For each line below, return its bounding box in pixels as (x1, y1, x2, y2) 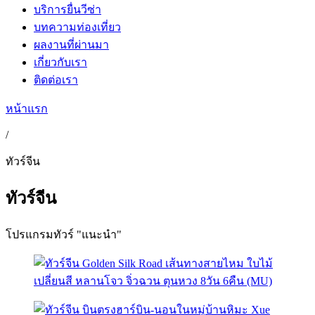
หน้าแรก (6, 103, 48, 115)
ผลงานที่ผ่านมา (34, 39, 109, 51)
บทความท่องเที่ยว (34, 21, 121, 33)
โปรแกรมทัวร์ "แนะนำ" (6, 228, 122, 240)
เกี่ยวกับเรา (34, 56, 87, 68)
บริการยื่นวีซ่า (34, 4, 101, 15)
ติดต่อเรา (34, 74, 78, 86)
